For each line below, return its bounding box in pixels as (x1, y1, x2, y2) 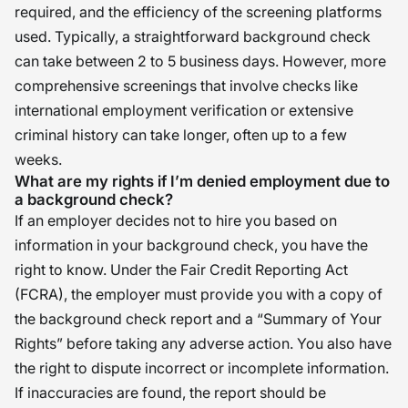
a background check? (15, 190, 173, 209)
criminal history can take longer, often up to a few (15, 126, 347, 144)
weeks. (15, 150, 62, 168)
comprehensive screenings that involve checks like (15, 76, 358, 95)
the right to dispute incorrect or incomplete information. (15, 359, 389, 377)
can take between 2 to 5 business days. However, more (15, 52, 386, 70)
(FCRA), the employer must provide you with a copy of (15, 285, 382, 303)
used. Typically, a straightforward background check (15, 27, 371, 46)
